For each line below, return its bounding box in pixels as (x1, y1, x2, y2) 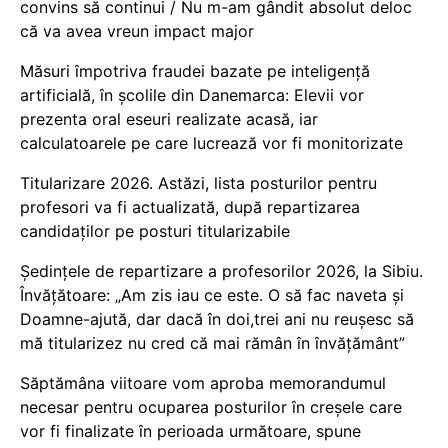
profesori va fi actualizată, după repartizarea (20, 197, 360, 218)
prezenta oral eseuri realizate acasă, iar (20, 109, 318, 130)
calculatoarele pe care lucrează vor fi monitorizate (20, 133, 403, 154)
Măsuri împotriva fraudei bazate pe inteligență (20, 61, 370, 82)
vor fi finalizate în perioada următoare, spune (20, 421, 361, 442)
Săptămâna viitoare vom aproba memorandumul (20, 373, 386, 394)
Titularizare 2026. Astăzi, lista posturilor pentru (20, 173, 377, 194)
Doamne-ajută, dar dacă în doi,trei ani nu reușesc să (20, 309, 414, 330)
